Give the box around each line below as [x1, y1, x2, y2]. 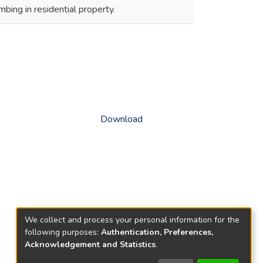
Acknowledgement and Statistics [25, 238, 156, 250]
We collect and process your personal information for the [25, 214, 240, 225]
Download [100, 113, 143, 126]
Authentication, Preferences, [101, 226, 213, 238]
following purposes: [25, 226, 101, 238]
